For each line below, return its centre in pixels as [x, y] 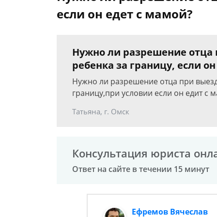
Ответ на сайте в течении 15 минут [141, 169]
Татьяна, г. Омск [101, 111]
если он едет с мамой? [124, 14]
